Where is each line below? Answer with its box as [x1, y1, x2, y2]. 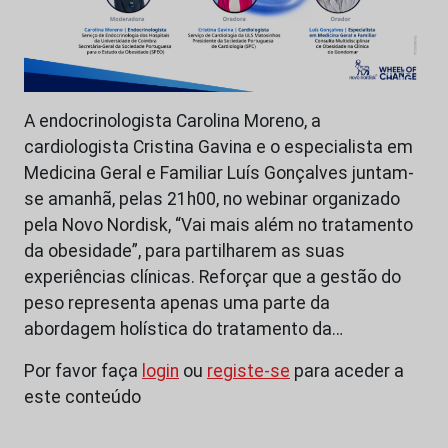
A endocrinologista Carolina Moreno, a [24, 111, 321, 132]
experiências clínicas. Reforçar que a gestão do [24, 267, 401, 288]
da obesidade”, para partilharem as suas [24, 241, 345, 262]
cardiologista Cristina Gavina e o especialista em [24, 137, 413, 158]
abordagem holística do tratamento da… [24, 319, 343, 340]
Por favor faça [24, 361, 142, 382]
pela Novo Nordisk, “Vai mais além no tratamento [24, 215, 413, 236]
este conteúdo [24, 387, 141, 408]
